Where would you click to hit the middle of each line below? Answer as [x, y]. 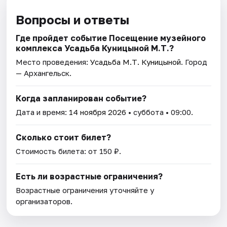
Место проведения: [53, 62]
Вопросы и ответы [73, 19]
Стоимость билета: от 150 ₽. [69, 151]
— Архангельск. [44, 73]
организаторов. [44, 201]
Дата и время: [43, 112]
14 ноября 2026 [98, 112]
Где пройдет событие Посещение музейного [111, 38]
